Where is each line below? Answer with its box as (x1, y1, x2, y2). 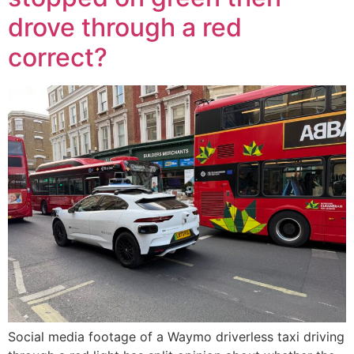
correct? (8, 41, 107, 73)
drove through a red (8, 11, 242, 43)
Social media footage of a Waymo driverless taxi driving (8, 328, 345, 345)
